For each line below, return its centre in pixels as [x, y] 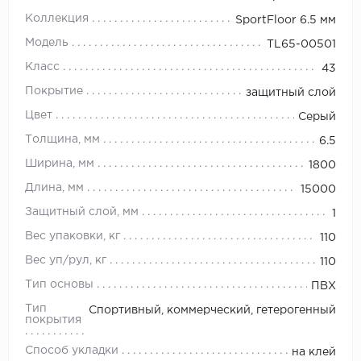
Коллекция [57, 19]
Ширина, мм [60, 164]
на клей [314, 353]
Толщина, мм [62, 140]
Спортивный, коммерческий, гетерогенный [212, 311]
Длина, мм [54, 188]
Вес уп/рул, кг [66, 261]
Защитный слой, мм [82, 212]
